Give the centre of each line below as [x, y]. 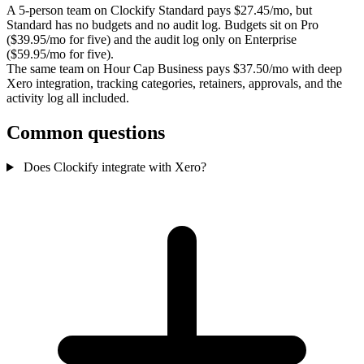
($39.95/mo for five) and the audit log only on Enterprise [152, 40]
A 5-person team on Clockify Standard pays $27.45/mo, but [159, 11]
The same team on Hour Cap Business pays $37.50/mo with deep [174, 69]
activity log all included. [68, 98]
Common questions [86, 133]
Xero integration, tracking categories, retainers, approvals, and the [174, 84]
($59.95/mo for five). [60, 54]
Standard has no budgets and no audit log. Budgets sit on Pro [162, 25]
